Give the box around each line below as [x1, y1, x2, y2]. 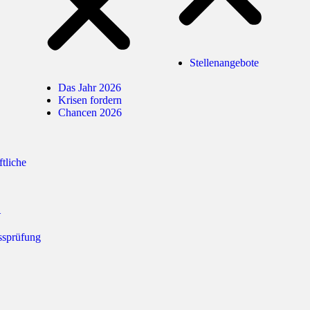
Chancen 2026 [58, 107, 122, 119]
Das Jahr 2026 [58, 82, 121, 94]
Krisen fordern [58, 94, 122, 107]
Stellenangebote [190, 57, 259, 69]
